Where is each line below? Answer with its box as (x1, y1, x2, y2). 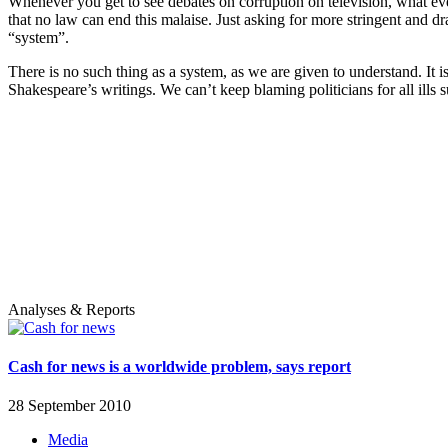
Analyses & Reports (8, 300, 135, 318)
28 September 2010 (8, 397, 131, 415)
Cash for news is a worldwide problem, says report (8, 357, 351, 375)
